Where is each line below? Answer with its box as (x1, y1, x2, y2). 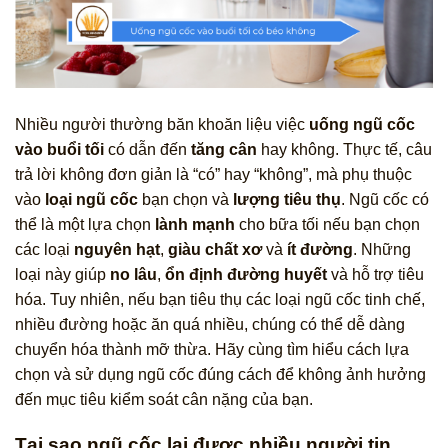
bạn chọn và (138, 191, 233, 209)
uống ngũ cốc (309, 116, 415, 134)
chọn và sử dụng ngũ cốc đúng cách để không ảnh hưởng (15, 366, 426, 384)
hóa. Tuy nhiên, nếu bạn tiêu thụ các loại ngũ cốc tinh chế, (15, 291, 425, 309)
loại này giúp (15, 266, 110, 284)
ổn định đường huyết (165, 266, 327, 284)
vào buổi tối (15, 141, 104, 159)
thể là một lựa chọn (15, 216, 155, 234)
